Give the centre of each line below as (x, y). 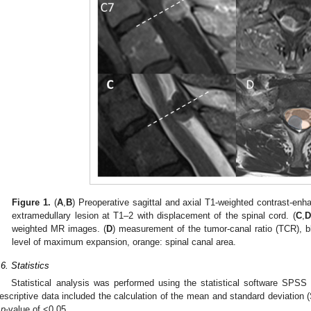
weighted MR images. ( (59, 229)
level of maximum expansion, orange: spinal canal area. (124, 242)
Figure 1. (32, 203)
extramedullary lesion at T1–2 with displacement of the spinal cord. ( (154, 216)
